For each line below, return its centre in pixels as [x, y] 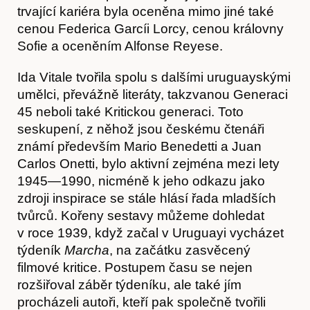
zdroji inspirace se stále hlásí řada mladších [147, 198]
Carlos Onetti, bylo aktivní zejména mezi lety [148, 163]
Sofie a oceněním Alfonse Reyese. [120, 46]
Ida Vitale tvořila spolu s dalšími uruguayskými [154, 77]
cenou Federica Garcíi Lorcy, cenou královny [151, 28]
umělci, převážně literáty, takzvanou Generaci [153, 94]
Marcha [87, 250]
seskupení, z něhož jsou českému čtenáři [141, 129]
